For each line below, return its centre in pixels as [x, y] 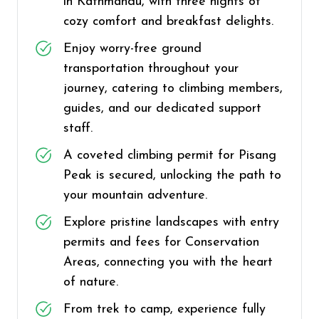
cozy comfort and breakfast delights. [168, 22]
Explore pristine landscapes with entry [171, 223]
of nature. [91, 282]
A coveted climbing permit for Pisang [170, 156]
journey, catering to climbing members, [173, 89]
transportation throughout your [151, 69]
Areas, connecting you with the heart [168, 262]
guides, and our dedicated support [162, 109]
